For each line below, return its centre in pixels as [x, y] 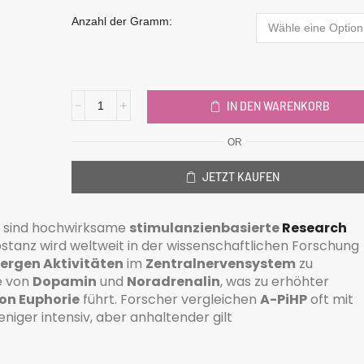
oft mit [330, 299]
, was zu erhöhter [275, 281]
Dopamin [65, 281]
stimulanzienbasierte [206, 227]
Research [314, 227]
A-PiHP [284, 299]
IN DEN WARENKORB [279, 106]
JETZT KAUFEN [240, 176]
